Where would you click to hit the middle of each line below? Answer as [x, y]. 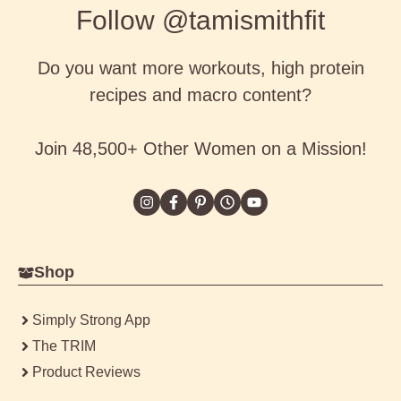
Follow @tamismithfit [200, 21]
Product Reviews [86, 372]
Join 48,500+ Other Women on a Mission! [200, 149]
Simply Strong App [91, 320]
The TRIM [64, 346]
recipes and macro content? [200, 95]
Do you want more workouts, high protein [200, 68]
